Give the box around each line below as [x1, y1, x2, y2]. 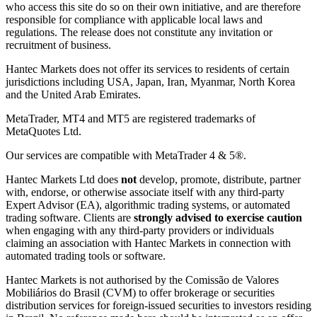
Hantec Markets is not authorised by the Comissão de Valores [6, 274, 279, 287]
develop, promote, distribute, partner [137, 173, 301, 186]
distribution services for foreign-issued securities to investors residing [6, 299, 311, 312]
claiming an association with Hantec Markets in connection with [6, 237, 291, 250]
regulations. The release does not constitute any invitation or [6, 26, 272, 39]
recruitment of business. [6, 39, 111, 52]
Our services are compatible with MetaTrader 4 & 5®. [6, 149, 246, 162]
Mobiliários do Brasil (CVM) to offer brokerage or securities [6, 287, 275, 299]
